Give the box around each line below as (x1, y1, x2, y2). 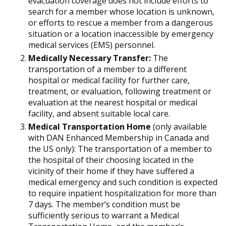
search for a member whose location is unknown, (28, 6, 214, 18)
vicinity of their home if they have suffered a (28, 165, 194, 177)
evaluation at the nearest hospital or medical (28, 97, 197, 108)
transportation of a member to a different (28, 64, 187, 75)
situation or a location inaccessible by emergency (28, 28, 213, 40)
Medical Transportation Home (28, 121, 151, 133)
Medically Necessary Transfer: (28, 52, 153, 64)
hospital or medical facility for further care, (28, 75, 190, 86)
